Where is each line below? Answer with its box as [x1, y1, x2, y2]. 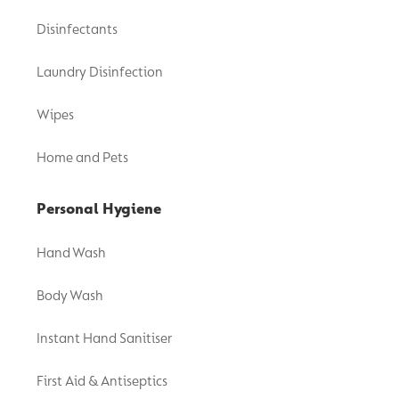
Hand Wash [37, 245, 106, 261]
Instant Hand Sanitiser [37, 330, 172, 346]
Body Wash [37, 288, 103, 304]
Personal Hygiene [37, 199, 161, 217]
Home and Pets [37, 150, 128, 166]
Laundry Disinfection [37, 64, 163, 80]
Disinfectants [37, 21, 118, 37]
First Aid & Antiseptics [37, 373, 167, 389]
